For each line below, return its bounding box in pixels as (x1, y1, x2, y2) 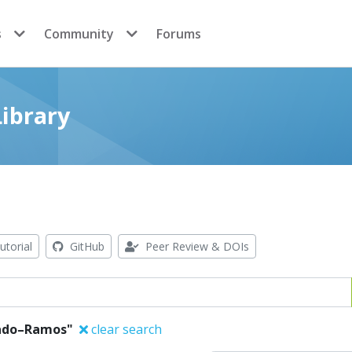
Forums (156, 24, 201, 42)
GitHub (67, 239, 104, 254)
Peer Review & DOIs (142, 239, 249, 254)
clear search (88, 321, 162, 338)
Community (44, 24, 114, 42)
